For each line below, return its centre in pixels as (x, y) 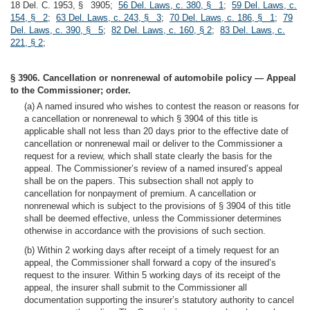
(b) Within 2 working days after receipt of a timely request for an (152, 250)
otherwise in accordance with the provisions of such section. (145, 231)
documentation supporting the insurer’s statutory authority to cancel (159, 300)
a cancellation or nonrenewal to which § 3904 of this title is (141, 119)
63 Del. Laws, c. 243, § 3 (109, 18)
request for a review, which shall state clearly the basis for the (148, 156)
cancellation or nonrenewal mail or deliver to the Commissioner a (153, 144)
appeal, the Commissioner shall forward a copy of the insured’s (150, 263)
